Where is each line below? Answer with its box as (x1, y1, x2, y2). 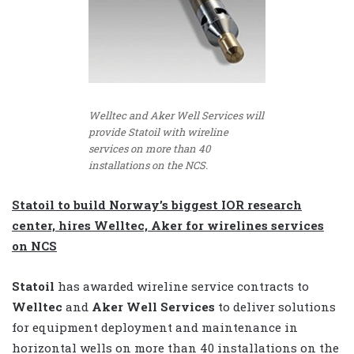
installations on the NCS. (88, 157, 208, 172)
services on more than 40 (88, 141, 210, 156)
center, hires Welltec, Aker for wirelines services (12, 217, 324, 234)
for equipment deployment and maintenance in (12, 319, 298, 336)
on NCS (12, 238, 57, 254)
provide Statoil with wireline (88, 124, 228, 139)
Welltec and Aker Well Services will (88, 107, 264, 122)
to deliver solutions (215, 299, 336, 315)
